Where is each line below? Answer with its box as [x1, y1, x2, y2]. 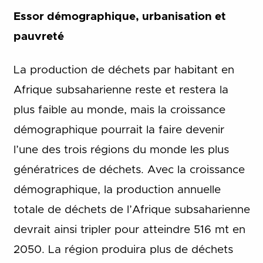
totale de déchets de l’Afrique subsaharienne [13, 204, 250, 215]
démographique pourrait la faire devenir [13, 124, 224, 136]
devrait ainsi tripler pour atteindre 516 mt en [13, 224, 245, 235]
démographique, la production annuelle [13, 184, 221, 195]
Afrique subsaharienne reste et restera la [13, 84, 228, 96]
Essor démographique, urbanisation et [13, 11, 226, 23]
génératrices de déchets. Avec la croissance [13, 164, 245, 176]
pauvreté [13, 31, 64, 43]
